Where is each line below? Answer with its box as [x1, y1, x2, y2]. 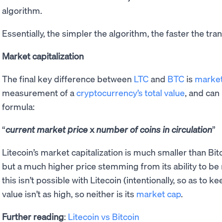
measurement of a [2, 86, 76, 98]
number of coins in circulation [96, 123, 212, 135]
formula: [2, 100, 37, 112]
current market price [5, 123, 88, 135]
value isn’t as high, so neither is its [2, 187, 136, 199]
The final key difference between [2, 72, 134, 84]
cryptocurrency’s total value [76, 86, 185, 98]
